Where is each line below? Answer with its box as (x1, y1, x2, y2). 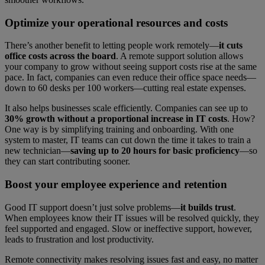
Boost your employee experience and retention (5, 178, 227, 191)
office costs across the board (5, 51, 116, 62)
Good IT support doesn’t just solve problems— (5, 202, 180, 212)
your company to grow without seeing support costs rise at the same (5, 62, 257, 72)
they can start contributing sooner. (5, 156, 130, 167)
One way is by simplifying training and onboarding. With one (5, 124, 234, 135)
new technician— (5, 146, 70, 156)
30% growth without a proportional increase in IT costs (5, 114, 227, 124)
